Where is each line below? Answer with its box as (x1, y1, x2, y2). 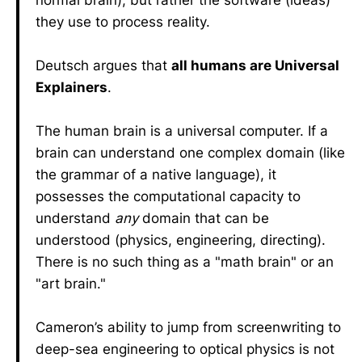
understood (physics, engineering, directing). (36, 232, 326, 248)
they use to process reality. (36, 14, 210, 30)
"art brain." (36, 276, 106, 292)
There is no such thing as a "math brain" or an (36, 254, 334, 270)
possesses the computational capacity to (36, 188, 301, 204)
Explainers (36, 79, 107, 95)
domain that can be (138, 210, 269, 226)
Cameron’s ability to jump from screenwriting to (36, 319, 341, 335)
